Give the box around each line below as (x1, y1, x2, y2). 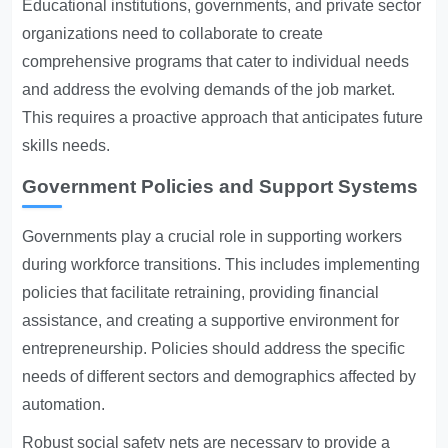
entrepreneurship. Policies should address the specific (22, 340, 406, 357)
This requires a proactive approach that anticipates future (22, 109, 424, 126)
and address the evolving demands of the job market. (22, 81, 396, 98)
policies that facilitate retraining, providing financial (22, 284, 380, 301)
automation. (22, 396, 106, 413)
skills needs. (22, 137, 111, 154)
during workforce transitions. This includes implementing (22, 256, 421, 273)
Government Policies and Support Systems (22, 176, 419, 197)
